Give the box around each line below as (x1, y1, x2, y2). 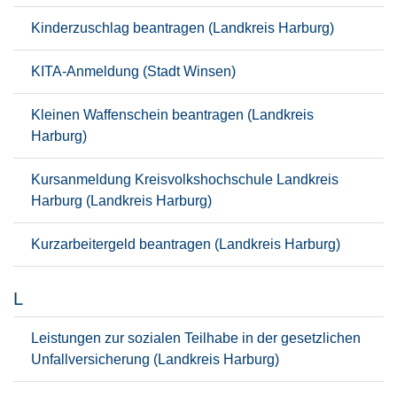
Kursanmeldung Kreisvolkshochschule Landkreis (31, 172, 339, 187)
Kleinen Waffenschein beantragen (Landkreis (31, 107, 314, 122)
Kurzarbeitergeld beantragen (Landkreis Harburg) (31, 237, 340, 252)
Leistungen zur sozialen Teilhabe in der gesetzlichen (31, 331, 361, 346)
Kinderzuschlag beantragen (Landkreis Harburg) (31, 20, 334, 35)
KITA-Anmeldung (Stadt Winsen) (31, 64, 236, 79)
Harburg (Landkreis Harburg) (31, 193, 212, 208)
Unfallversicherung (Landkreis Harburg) (31, 352, 279, 367)
